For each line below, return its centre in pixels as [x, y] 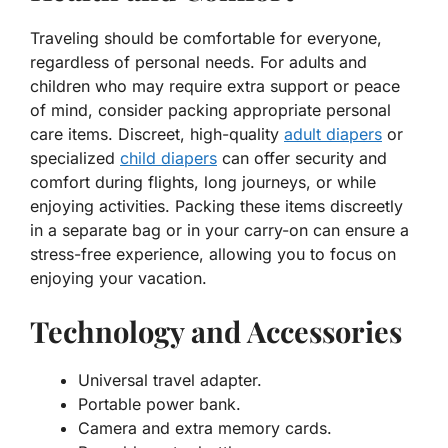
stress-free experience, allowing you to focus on [213, 254]
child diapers [168, 158]
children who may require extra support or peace [215, 86]
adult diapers [333, 134]
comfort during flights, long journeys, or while [203, 182]
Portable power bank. [159, 404]
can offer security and [302, 158]
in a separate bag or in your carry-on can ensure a [219, 230]
